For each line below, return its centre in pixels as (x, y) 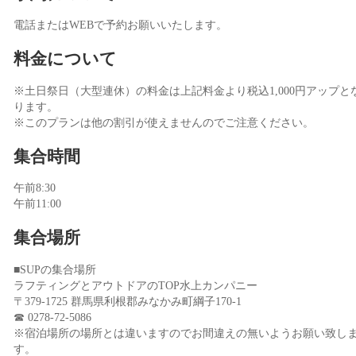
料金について (65, 59)
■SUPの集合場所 (55, 269)
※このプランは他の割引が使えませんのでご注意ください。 (164, 122)
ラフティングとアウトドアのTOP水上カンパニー (135, 285)
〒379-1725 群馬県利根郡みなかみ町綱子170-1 (128, 301)
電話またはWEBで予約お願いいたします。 (120, 25)
